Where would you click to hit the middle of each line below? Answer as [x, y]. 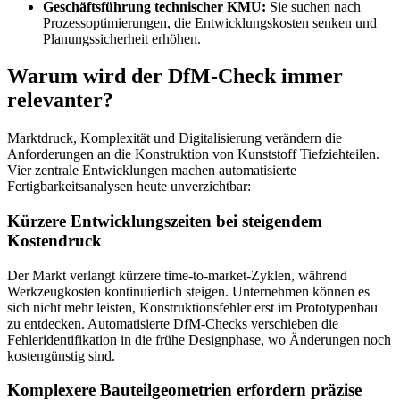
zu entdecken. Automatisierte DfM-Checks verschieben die [173, 323]
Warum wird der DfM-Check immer [175, 76]
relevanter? [60, 100]
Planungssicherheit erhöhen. [122, 38]
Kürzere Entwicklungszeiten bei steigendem [165, 221]
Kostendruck [54, 241]
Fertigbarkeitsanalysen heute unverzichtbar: [129, 187]
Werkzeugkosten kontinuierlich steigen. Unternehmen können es [188, 291]
